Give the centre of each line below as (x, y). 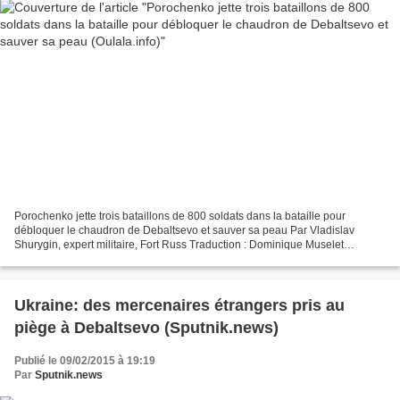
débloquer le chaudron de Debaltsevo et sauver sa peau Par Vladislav (184, 231)
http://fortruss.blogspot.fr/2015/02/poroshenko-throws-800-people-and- (184, 259)
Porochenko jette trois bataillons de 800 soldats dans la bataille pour (180, 217)
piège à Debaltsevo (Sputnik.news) (146, 328)
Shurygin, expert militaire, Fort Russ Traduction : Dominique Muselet (179, 245)
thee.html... (41, 274)
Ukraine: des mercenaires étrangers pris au (179, 306)
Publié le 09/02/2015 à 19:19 (85, 361)
